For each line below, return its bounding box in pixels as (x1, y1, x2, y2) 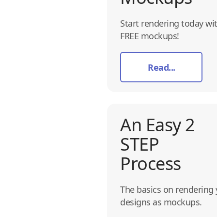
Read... (148, 61, 175, 73)
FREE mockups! (120, 30, 179, 42)
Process (120, 151, 181, 175)
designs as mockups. (120, 196, 202, 208)
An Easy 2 (120, 112, 195, 137)
